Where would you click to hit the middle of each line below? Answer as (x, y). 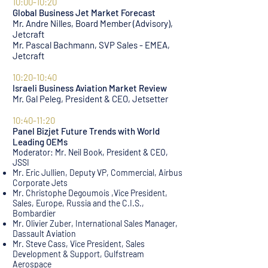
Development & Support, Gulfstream (78, 254)
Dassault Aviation (44, 234)
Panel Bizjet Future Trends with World (86, 131)
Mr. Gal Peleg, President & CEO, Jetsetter (90, 99)
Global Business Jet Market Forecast (84, 13)
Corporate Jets (40, 183)
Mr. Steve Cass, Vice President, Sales (79, 244)
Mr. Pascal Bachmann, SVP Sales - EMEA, (91, 45)
